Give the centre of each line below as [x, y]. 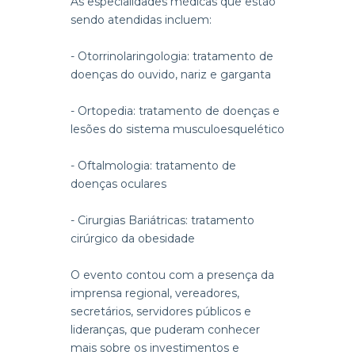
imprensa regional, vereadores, [155, 293]
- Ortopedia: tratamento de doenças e [175, 111]
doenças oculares [118, 183]
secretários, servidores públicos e [161, 311]
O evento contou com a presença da [172, 275]
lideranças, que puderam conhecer [165, 329]
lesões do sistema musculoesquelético [177, 129]
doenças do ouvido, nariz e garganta [171, 74]
